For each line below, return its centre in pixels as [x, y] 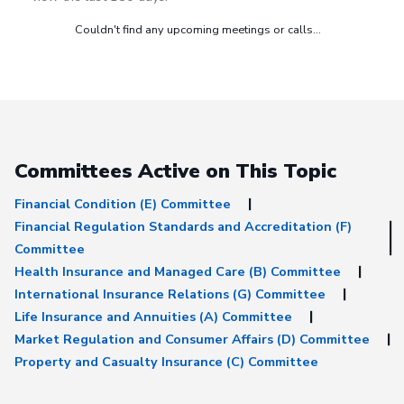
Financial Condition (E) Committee [123, 203]
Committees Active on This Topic [175, 171]
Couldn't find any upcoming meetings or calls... [197, 30]
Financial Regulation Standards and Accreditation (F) [183, 226]
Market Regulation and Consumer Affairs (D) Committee [192, 339]
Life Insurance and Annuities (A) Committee [153, 316]
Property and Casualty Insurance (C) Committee [166, 361]
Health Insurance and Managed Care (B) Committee [178, 271]
